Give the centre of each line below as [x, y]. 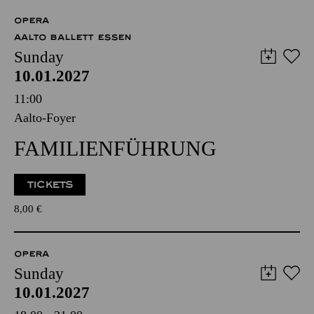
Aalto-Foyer [45, 118]
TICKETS [50, 185]
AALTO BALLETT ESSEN [73, 37]
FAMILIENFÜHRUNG [115, 148]
